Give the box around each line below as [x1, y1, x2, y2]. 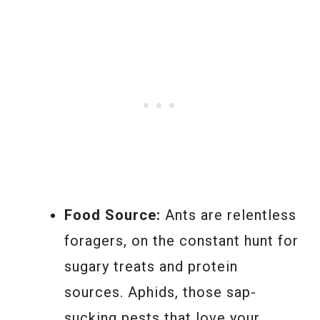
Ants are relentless [161, 206, 296, 224]
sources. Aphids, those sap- [64, 283, 256, 301]
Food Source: [64, 206, 161, 224]
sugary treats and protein [64, 257, 238, 275]
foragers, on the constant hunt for [64, 231, 299, 249]
